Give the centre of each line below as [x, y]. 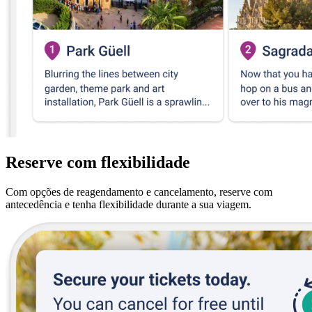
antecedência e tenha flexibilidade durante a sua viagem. [128, 205]
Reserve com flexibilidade [98, 163]
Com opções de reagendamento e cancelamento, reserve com [139, 192]
